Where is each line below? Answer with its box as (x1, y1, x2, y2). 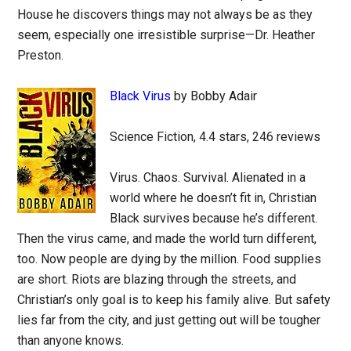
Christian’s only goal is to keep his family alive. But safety (17, 292, 331, 307)
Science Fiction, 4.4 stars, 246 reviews (110, 129, 321, 144)
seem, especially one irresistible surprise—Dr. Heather (17, 27, 316, 42)
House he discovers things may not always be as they (17, 7, 313, 22)
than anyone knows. (17, 333, 125, 348)
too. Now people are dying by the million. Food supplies (17, 251, 322, 266)
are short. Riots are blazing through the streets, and (17, 272, 297, 287)
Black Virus (110, 89, 172, 103)
